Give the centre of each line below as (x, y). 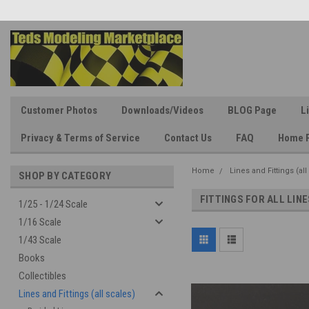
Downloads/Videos (162, 110)
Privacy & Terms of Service (80, 138)
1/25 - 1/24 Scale (53, 204)
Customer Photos (59, 110)
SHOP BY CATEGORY (65, 176)
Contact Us (188, 138)
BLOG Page (252, 110)
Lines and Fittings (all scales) (77, 294)
